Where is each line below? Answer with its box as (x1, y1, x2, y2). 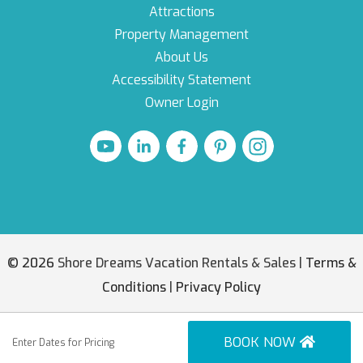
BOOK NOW (224, 333, 301, 352)
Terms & (305, 254, 357, 272)
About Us (155, 49, 208, 66)
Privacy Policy (176, 279, 261, 297)
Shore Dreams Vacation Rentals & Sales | (53, 254, 305, 272)
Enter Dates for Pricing (12, 335, 114, 349)
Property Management (114, 26, 249, 44)
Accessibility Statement (112, 71, 251, 89)
